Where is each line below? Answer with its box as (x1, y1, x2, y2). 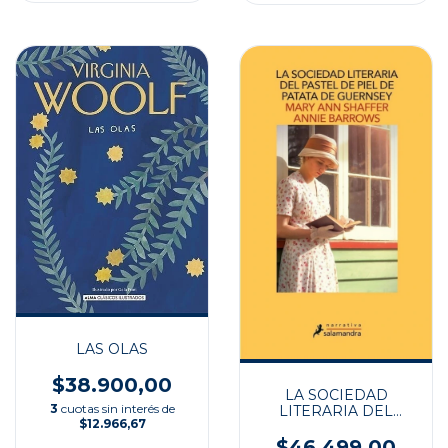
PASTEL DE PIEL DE (262, 418, 410, 437)
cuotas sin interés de (60, 400, 175, 416)
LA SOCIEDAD (284, 386, 388, 405)
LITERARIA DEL (279, 402, 393, 421)
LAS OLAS (76, 339, 148, 358)
